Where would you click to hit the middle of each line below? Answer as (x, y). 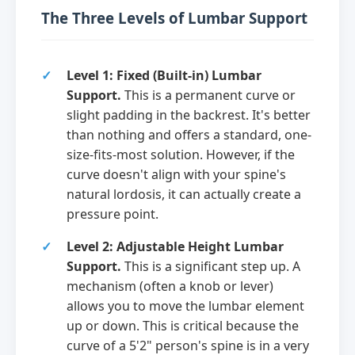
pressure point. (113, 214)
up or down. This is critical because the (183, 325)
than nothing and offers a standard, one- (189, 134)
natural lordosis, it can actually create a (184, 194)
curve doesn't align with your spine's (176, 174)
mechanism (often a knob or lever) (170, 286)
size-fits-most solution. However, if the (181, 154)
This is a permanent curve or (208, 95)
